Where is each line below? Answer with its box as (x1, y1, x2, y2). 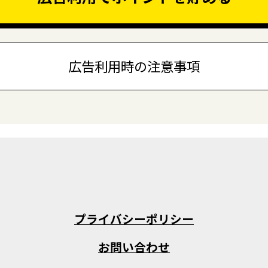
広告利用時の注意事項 (68, 56, 200, 76)
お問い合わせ (98, 237, 170, 255)
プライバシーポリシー (74, 209, 194, 227)
